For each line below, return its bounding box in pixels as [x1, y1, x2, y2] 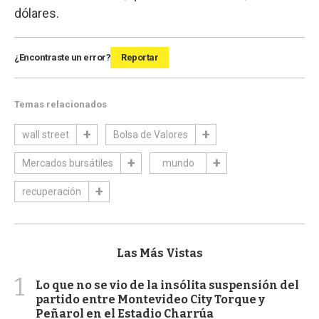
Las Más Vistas [116, 246, 203, 260]
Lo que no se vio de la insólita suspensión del [36, 278, 299, 292]
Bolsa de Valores [113, 128, 188, 140]
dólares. [14, 5, 59, 21]
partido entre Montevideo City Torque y [36, 292, 265, 306]
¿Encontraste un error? [14, 51, 110, 63]
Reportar [121, 51, 158, 63]
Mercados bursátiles [22, 157, 113, 169]
